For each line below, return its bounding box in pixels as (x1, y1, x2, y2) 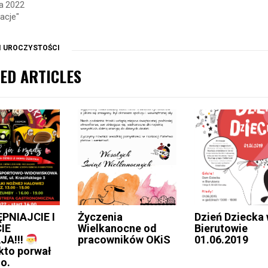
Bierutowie (194, 222, 248, 235)
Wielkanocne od (77, 222, 157, 235)
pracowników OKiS (77, 233, 170, 246)
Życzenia (77, 211, 123, 224)
